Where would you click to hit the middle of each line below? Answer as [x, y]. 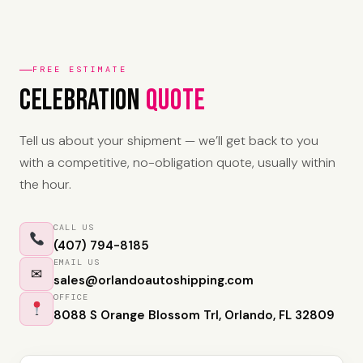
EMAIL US [77, 262]
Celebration [83, 101]
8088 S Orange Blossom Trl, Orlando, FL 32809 [194, 315]
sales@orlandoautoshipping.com [154, 280]
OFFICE [71, 297]
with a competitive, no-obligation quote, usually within [177, 162]
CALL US [74, 227]
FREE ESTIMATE [80, 69]
